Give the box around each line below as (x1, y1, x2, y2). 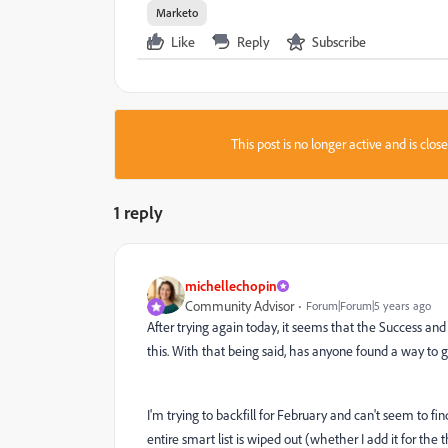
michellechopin (185, 276, 277, 294)
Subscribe (312, 32, 366, 50)
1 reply (114, 200, 163, 223)
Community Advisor (185, 296, 294, 315)
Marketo (156, 4, 198, 20)
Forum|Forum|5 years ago (306, 297, 431, 313)
